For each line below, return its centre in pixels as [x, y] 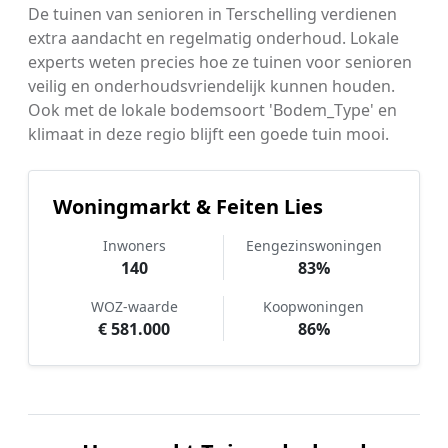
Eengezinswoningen [313, 246]
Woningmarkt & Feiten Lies [188, 207]
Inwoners [134, 246]
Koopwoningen [313, 307]
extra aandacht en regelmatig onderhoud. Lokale [213, 38]
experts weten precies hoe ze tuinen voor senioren [220, 62]
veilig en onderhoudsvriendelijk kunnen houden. [211, 86]
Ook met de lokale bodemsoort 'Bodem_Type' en [212, 110]
